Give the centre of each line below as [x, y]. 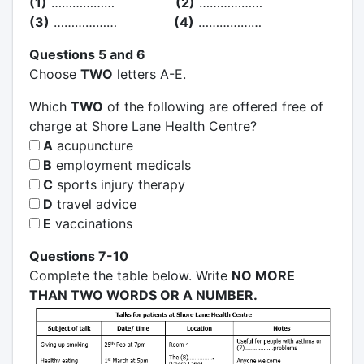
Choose [54, 74]
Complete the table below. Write [130, 275]
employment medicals [121, 165]
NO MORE [263, 275]
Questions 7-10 [78, 256]
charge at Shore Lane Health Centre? [143, 126]
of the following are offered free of [213, 106]
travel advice [94, 204]
